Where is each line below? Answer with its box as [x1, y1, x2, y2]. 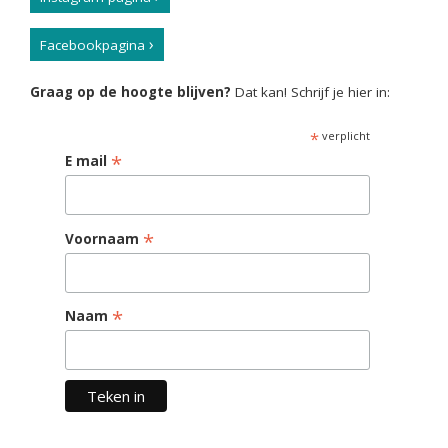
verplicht [319, 128, 371, 143]
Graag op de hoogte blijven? [30, 83, 231, 101]
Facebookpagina [40, 36, 145, 54]
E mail [65, 152, 111, 170]
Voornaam [65, 229, 143, 248]
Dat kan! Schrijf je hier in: [231, 83, 390, 101]
